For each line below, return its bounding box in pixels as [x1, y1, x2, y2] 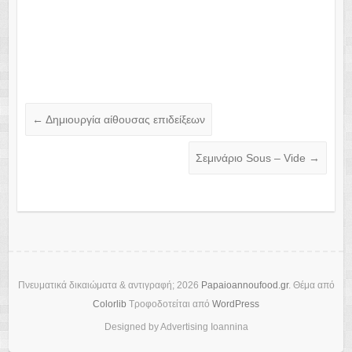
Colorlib [93, 298, 126, 310]
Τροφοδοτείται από [126, 298, 212, 310]
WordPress [212, 298, 259, 310]
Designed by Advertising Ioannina [104, 321, 248, 332]
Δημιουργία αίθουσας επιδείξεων [42, 112, 205, 126]
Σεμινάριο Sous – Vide [196, 151, 310, 164]
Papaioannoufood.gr [200, 279, 288, 291]
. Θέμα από [288, 279, 335, 291]
